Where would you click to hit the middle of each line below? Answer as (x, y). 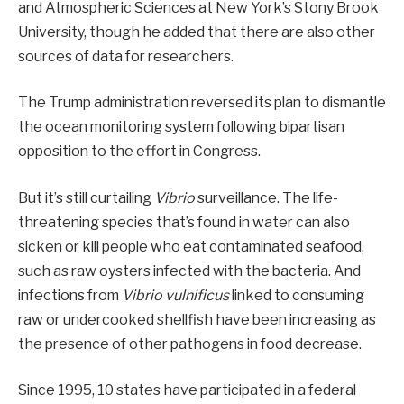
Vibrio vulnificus (175, 295)
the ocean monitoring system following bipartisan (181, 127)
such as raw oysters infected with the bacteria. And (189, 271)
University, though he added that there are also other (197, 32)
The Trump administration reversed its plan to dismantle (202, 103)
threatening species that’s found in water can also (184, 222)
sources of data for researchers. (126, 56)
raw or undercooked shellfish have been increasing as (197, 319)
